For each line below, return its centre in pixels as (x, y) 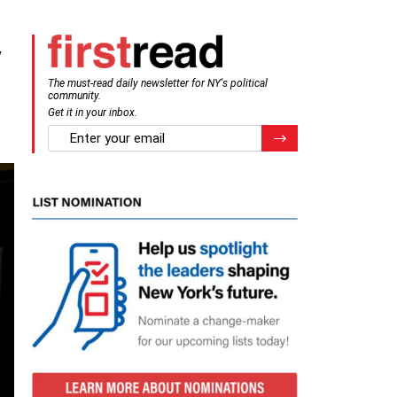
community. (74, 95)
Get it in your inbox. (93, 112)
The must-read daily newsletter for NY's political (158, 83)
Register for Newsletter (332, 136)
